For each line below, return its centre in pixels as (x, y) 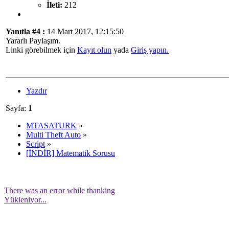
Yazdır (37, 90)
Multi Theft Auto (53, 134)
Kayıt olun (94, 50)
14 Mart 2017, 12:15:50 (84, 31)
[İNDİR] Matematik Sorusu (71, 153)
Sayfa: (17, 108)
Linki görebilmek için (41, 50)
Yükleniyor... (25, 199)
